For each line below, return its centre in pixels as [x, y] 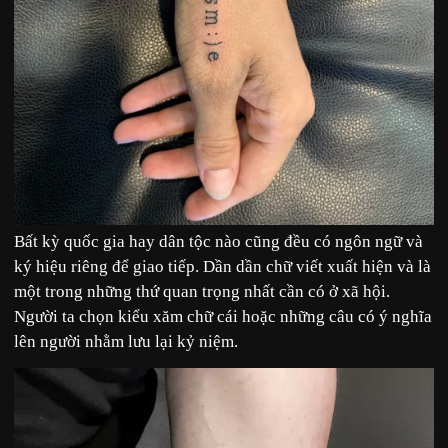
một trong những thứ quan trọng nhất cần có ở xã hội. [202, 291]
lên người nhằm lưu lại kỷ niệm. [126, 341]
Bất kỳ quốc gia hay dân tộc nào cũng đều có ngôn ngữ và [218, 241]
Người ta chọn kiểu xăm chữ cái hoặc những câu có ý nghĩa [223, 316]
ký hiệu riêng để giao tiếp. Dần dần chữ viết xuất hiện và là [222, 266]
